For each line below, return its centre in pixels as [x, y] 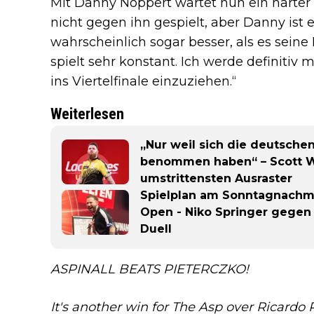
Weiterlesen [87, 114]
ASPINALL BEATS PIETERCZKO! [150, 269]
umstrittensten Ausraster [216, 178]
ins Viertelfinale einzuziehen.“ [143, 81]
